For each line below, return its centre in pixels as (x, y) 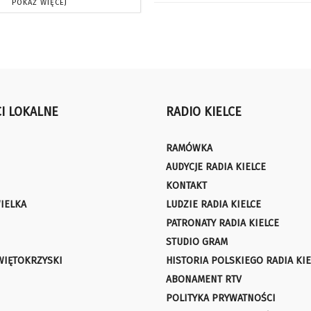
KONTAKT (186, 185)
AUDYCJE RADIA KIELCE (216, 167)
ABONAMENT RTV (204, 279)
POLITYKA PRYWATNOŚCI (221, 298)
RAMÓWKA (189, 148)
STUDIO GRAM (197, 242)
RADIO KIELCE (204, 112)
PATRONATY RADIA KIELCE (222, 223)
